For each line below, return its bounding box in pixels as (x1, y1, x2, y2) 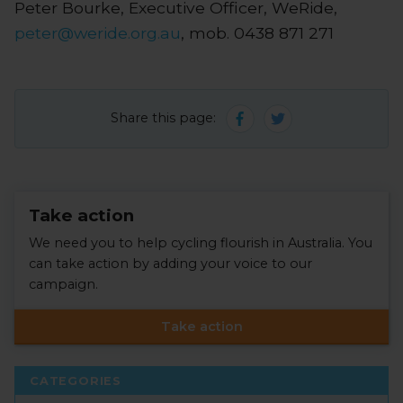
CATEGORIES (30, 373, 121, 388)
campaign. (29, 275, 98, 292)
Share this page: (111, 110, 217, 127)
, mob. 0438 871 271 (181, 22, 334, 42)
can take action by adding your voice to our (29, 255, 312, 272)
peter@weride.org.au (14, 22, 181, 42)
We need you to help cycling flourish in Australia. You (29, 234, 372, 251)
